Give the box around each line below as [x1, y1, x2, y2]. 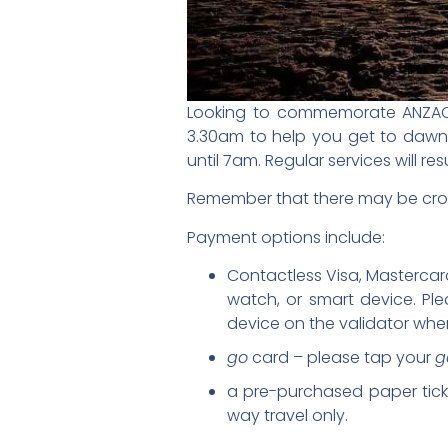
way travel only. [227, 404, 348, 428]
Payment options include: [187, 225, 385, 249]
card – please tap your [248, 346, 435, 370]
